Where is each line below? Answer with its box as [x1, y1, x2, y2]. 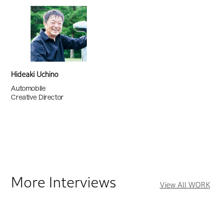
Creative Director [11, 94, 64, 101]
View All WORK [159, 181, 210, 189]
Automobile [11, 85, 46, 92]
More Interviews [11, 174, 117, 191]
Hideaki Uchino [11, 70, 59, 79]
